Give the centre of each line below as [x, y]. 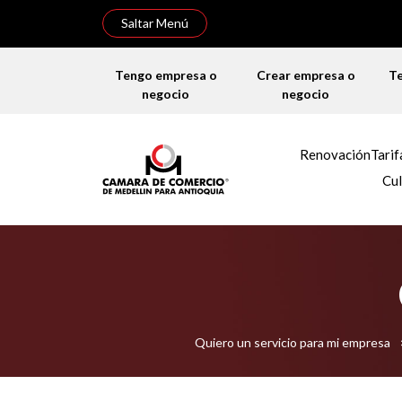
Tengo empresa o [166, 75]
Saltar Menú [155, 23]
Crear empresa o [306, 75]
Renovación [335, 154]
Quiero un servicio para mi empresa [293, 342]
